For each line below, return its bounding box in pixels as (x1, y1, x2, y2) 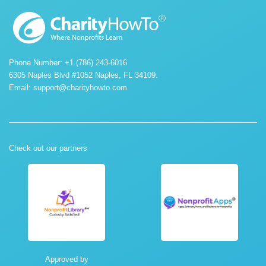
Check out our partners (9, 144, 87, 153)
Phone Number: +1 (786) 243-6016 (9, 58, 127, 68)
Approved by (45, 255, 88, 264)
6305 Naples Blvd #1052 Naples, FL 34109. (9, 71, 158, 80)
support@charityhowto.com (33, 83, 127, 93)
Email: (9, 83, 33, 93)
